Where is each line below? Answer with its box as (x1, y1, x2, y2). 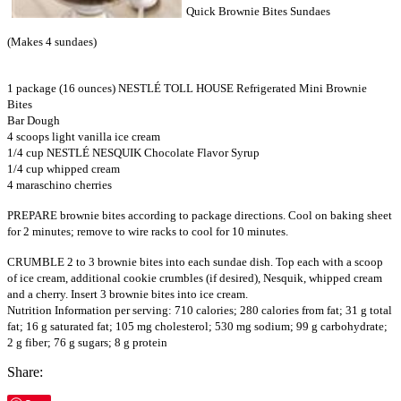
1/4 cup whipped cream (7, 162, 120, 176)
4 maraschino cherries (7, 178, 112, 192)
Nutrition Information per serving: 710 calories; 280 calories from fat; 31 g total (7, 303, 392, 318)
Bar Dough (7, 114, 60, 128)
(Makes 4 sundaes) (7, 35, 97, 49)
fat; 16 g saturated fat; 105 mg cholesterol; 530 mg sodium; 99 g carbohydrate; (7, 320, 388, 334)
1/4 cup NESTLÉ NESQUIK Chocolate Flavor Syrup (7, 146, 260, 160)
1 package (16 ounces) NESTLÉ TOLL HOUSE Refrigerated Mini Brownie (7, 81, 367, 96)
